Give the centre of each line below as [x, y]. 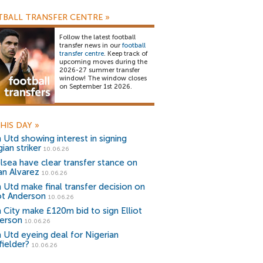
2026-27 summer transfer [100, 70]
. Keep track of [126, 54]
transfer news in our [91, 45]
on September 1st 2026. [96, 87]
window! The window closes [103, 78]
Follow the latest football [97, 37]
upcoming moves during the [103, 62]
